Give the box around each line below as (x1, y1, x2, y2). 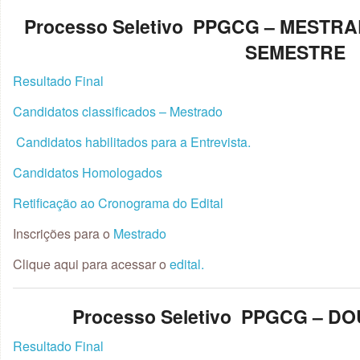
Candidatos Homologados (13, 163, 162, 182)
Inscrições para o (13, 224, 113, 243)
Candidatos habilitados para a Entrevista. (16, 133, 251, 151)
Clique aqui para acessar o (13, 255, 166, 273)
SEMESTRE (244, 38, 346, 65)
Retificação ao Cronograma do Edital (13, 194, 227, 212)
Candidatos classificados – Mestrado (13, 102, 223, 121)
